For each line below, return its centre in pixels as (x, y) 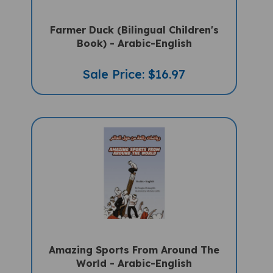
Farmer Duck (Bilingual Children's (134, 19)
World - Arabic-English (134, 252)
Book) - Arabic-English (134, 32)
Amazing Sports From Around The (134, 239)
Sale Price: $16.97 (134, 63)
